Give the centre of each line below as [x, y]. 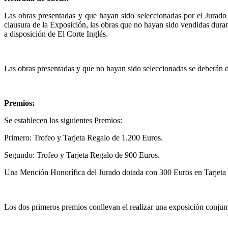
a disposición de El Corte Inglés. [56, 34]
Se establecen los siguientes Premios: [63, 120]
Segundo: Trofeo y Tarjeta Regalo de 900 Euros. [82, 155]
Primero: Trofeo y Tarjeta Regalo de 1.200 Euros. [83, 137]
